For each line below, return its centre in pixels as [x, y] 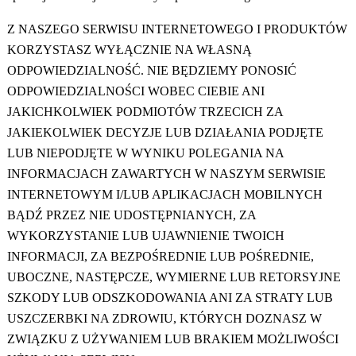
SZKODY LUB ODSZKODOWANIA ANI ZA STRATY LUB [170, 298]
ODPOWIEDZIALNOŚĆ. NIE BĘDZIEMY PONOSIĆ [151, 71]
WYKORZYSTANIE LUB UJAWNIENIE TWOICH [145, 236]
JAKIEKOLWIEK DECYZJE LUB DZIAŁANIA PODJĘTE [165, 133]
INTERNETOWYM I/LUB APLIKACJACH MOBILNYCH [164, 195]
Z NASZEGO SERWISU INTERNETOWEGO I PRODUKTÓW [177, 29]
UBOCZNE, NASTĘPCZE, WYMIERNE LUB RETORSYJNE [174, 277]
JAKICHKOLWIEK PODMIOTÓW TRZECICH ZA [145, 112]
